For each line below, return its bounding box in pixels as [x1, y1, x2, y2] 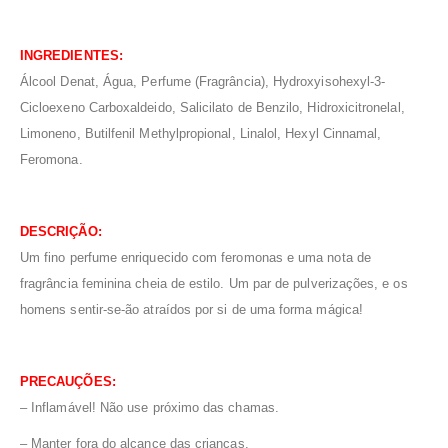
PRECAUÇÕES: [20, 374, 116, 390]
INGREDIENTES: [20, 48, 123, 64]
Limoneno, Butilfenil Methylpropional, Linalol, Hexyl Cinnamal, [20, 126, 382, 142]
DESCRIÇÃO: [20, 224, 102, 240]
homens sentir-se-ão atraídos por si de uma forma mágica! [20, 302, 363, 318]
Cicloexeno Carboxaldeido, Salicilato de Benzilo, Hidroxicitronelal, [20, 100, 405, 116]
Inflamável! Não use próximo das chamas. [31, 400, 279, 416]
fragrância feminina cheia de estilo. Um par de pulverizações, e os [20, 276, 408, 292]
